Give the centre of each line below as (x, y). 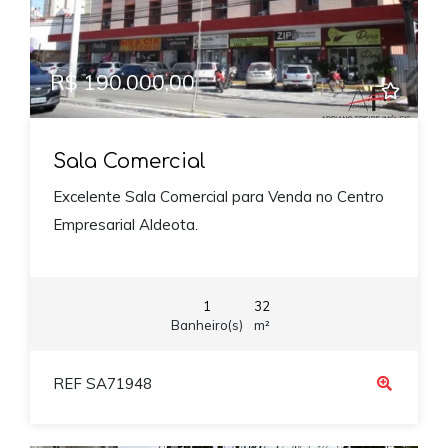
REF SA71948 (102, 384)
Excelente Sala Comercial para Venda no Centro (218, 197)
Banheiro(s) (206, 324)
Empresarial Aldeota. (125, 225)
